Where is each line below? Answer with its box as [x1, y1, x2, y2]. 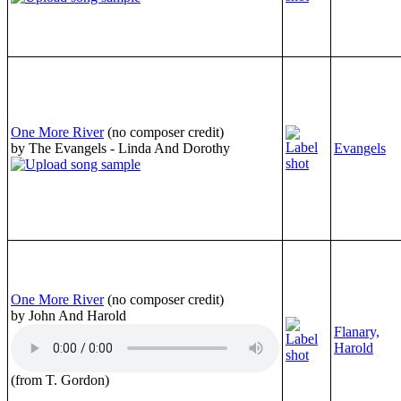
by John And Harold [11, 307, 126, 323]
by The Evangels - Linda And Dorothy [11, 140, 230, 156]
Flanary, [334, 323, 380, 339]
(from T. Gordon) [11, 371, 109, 388]
